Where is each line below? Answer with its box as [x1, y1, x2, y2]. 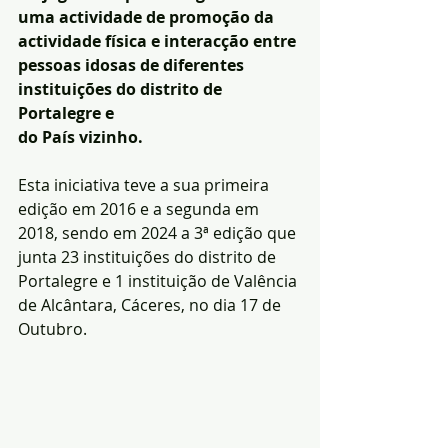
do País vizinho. [18, 126, 147, 148]
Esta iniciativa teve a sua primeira [18, 174, 273, 196]
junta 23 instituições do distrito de [18, 246, 280, 268]
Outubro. [18, 318, 91, 340]
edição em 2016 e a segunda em [18, 198, 263, 220]
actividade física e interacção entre [18, 30, 300, 52]
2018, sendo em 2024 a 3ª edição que [18, 222, 300, 244]
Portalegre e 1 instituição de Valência [18, 270, 301, 292]
